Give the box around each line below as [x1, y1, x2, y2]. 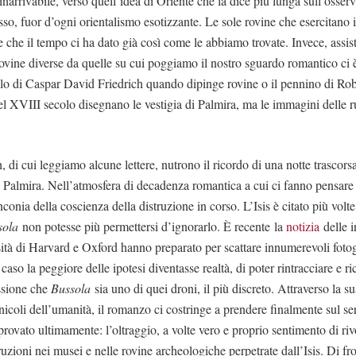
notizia [286, 217, 320, 234]
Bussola [51, 279, 91, 296]
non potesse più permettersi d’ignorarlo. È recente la [18, 217, 287, 234]
